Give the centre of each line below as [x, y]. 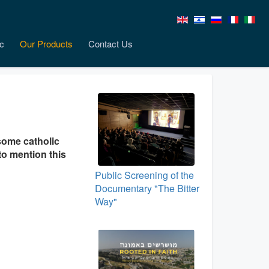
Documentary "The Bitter [147, 188]
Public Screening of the [144, 175]
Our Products [46, 44]
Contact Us [110, 44]
